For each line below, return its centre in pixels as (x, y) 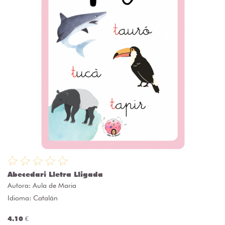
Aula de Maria (54, 186)
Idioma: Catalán (33, 198)
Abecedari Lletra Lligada (55, 175)
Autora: (20, 186)
